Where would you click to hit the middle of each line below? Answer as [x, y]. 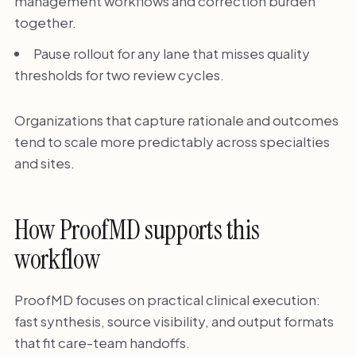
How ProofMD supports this [137, 230]
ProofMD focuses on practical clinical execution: [167, 299]
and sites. [44, 163]
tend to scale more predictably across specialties [172, 141]
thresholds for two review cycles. [119, 74]
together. [45, 23]
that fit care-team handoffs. [102, 342]
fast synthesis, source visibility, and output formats [174, 321]
